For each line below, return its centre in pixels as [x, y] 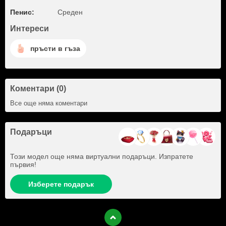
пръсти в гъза [55, 48]
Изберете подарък [61, 184]
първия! [23, 164]
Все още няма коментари [49, 103]
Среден [70, 12]
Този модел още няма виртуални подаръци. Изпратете [102, 156]
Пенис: [22, 12]
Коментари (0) [38, 89]
